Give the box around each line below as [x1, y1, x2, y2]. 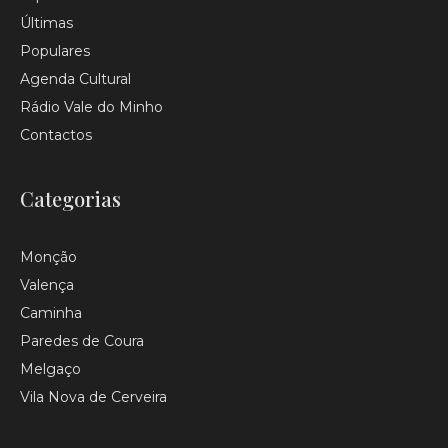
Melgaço [20, 360, 81, 379]
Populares [20, 42, 90, 61]
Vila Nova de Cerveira [20, 388, 167, 407]
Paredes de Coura [20, 332, 144, 351]
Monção [20, 248, 77, 267]
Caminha [20, 304, 82, 323]
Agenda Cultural [20, 70, 131, 89]
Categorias [20, 185, 121, 213]
